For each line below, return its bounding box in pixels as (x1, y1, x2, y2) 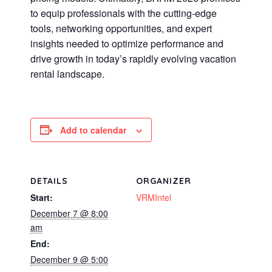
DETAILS (30, 175, 68, 186)
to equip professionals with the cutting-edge (30, 5, 217, 20)
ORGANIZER (136, 175, 191, 186)
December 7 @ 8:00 (30, 206, 108, 219)
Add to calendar (60, 123, 126, 136)
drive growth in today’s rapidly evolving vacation (30, 51, 236, 66)
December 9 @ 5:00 (30, 253, 108, 265)
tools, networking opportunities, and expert (30, 21, 212, 35)
